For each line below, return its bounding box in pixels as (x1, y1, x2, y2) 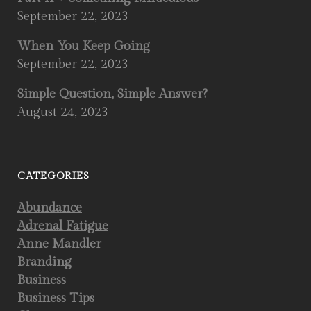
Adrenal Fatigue (17, 219, 108, 233)
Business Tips (17, 291, 94, 305)
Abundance (17, 201, 82, 215)
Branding (17, 255, 72, 269)
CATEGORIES (17, 170, 90, 182)
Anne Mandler (17, 237, 101, 251)
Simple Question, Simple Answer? (17, 87, 208, 101)
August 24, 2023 (17, 105, 108, 119)
